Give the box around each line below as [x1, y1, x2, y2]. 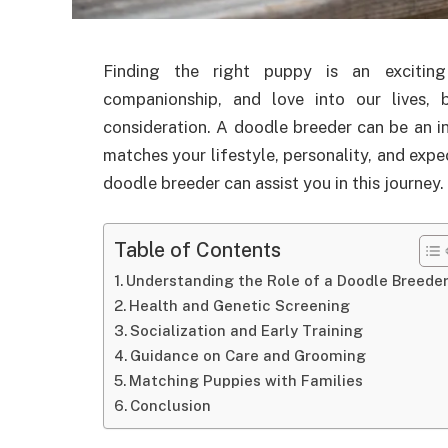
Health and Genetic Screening [128, 296, 350, 314]
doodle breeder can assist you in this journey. [103, 173, 444, 193]
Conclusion [129, 396, 211, 414]
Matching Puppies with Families [128, 371, 363, 389]
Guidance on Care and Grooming [129, 346, 366, 364]
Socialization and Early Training [129, 321, 363, 339]
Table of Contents [114, 237, 281, 261]
